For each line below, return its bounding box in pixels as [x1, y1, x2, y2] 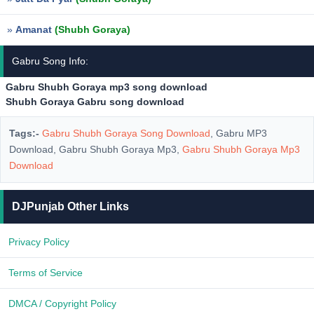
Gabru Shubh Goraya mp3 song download [6, 81, 207, 93]
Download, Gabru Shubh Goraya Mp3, [9, 144, 182, 155]
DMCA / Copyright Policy [8, 298, 116, 309]
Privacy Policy [8, 236, 69, 247]
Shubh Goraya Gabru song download [6, 96, 184, 107]
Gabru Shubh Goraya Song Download [42, 128, 210, 139]
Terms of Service [8, 267, 83, 278]
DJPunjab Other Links [12, 200, 129, 212]
